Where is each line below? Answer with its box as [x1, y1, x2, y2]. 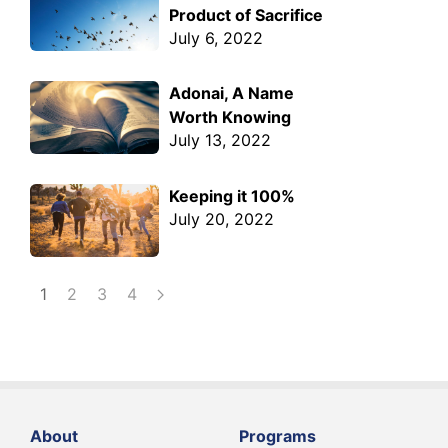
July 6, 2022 [169, 27, 264, 48]
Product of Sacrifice [169, 4, 324, 25]
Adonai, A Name [169, 83, 295, 104]
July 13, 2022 [169, 130, 272, 151]
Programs [239, 425, 316, 446]
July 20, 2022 [169, 209, 275, 230]
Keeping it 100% [169, 186, 296, 207]
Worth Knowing [169, 107, 292, 128]
